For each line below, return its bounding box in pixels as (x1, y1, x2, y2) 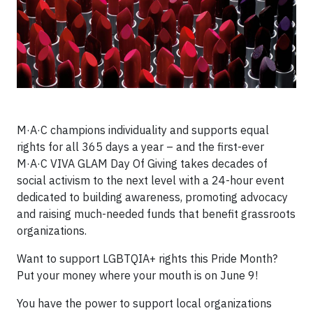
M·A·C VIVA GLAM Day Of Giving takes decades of (17, 156, 268, 170)
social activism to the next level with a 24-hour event (17, 173, 284, 187)
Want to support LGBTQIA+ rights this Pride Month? (17, 252, 277, 265)
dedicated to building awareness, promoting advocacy (17, 190, 288, 204)
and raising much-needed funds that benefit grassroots (17, 207, 296, 221)
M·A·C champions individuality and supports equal (17, 123, 269, 137)
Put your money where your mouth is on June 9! (17, 268, 258, 282)
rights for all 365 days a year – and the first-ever (17, 140, 264, 154)
